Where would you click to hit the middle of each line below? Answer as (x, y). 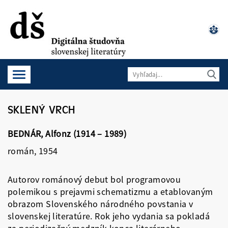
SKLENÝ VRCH (41, 109)
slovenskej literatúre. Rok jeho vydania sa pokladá (109, 216)
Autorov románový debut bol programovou (94, 179)
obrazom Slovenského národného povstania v (101, 204)
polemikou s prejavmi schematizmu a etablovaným (110, 192)
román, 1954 (33, 151)
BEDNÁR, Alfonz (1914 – (55, 134)
